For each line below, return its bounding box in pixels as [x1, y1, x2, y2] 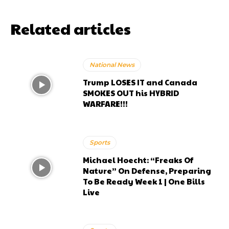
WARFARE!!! [83, 98, 128, 109]
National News [89, 61, 135, 69]
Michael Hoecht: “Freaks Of [83, 154, 194, 165]
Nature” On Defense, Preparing [83, 165, 212, 176]
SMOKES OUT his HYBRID [83, 87, 179, 99]
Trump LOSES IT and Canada [83, 77, 198, 88]
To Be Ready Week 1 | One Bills [83, 175, 205, 187]
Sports [89, 138, 110, 146]
